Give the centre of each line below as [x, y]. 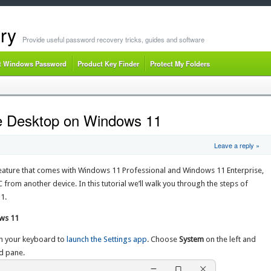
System [192, 240]
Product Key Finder [108, 64]
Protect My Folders [180, 64]
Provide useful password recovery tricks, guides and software [113, 39]
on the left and [230, 240]
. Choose [163, 240]
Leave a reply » [237, 145]
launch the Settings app [107, 240]
